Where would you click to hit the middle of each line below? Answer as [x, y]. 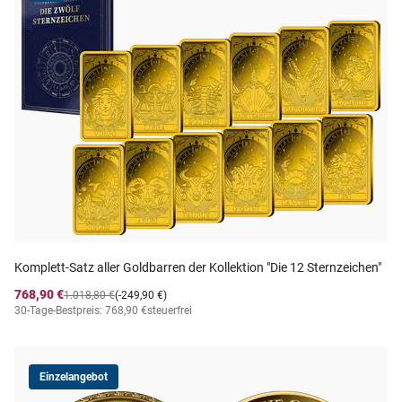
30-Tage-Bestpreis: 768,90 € [81, 310]
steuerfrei [170, 310]
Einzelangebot [74, 377]
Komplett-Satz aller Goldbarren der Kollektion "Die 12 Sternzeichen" [198, 267]
